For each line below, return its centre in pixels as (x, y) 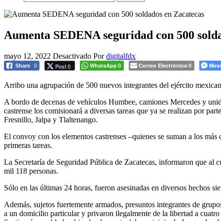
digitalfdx (121, 56)
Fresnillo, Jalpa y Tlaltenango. (51, 119)
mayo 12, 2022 (28, 56)
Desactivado (73, 56)
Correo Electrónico (163, 65)
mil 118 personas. (31, 171)
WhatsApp (103, 65)
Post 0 (63, 66)
